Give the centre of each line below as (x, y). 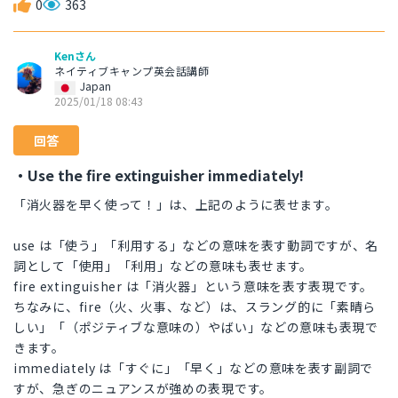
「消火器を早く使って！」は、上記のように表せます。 (176, 205)
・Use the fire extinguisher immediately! (159, 175)
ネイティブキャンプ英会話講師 (131, 71)
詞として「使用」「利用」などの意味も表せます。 (163, 266)
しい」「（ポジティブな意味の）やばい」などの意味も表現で (196, 327)
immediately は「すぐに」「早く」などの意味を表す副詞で (194, 368)
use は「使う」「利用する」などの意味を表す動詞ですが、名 (196, 246)
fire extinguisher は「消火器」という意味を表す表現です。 (193, 287)
